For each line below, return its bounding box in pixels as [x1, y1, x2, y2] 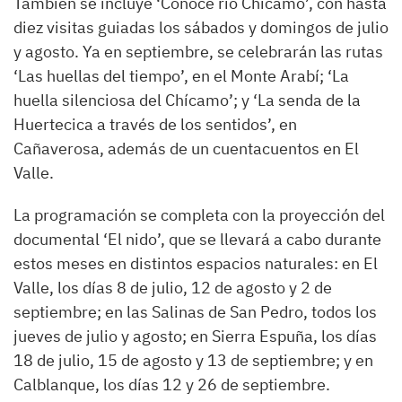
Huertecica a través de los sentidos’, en [13, 114, 297, 135]
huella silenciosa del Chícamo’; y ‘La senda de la [13, 90, 361, 111]
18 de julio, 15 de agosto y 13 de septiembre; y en [13, 350, 373, 371]
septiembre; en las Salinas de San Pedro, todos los [13, 301, 377, 323]
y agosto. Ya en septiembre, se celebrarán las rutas [13, 41, 383, 63]
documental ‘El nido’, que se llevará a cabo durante [13, 229, 381, 250]
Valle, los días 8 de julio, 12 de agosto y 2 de [13, 277, 332, 299]
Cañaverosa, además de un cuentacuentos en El [13, 138, 359, 160]
